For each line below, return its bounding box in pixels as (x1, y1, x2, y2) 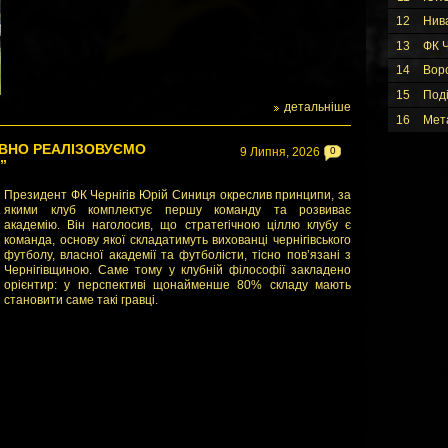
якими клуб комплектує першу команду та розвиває (4, 203, 351, 217)
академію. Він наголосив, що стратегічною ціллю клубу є (4, 218, 351, 232)
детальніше (284, 100, 351, 114)
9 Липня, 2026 (240, 145, 320, 159)
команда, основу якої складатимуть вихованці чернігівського (4, 233, 351, 247)
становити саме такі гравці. (4, 293, 158, 307)
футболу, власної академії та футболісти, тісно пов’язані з (4, 248, 351, 262)
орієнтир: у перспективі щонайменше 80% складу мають (4, 278, 351, 292)
